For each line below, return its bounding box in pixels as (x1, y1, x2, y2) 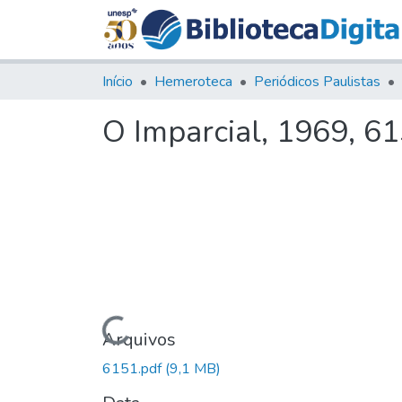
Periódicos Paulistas (254, 71, 380, 92)
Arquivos (102, 327, 176, 352)
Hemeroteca (154, 71, 232, 92)
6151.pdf (102, 358, 165, 379)
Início (102, 71, 133, 92)
